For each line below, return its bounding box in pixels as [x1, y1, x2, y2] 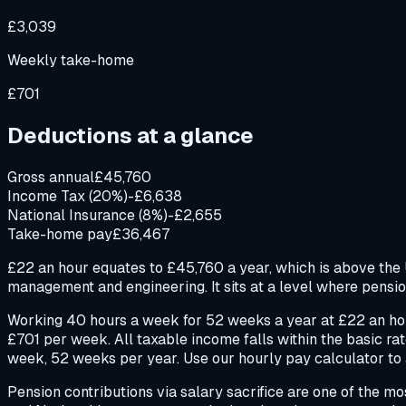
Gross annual [7, 167, 94, 187]
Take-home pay [7, 224, 112, 244]
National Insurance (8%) [7, 205, 168, 225]
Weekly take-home [7, 50, 134, 70]
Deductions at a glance [7, 121, 254, 150]
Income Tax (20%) [7, 186, 128, 206]
